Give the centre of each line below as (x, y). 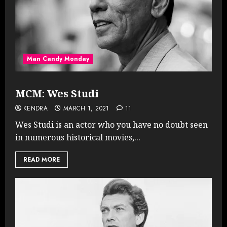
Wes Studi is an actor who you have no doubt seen (111, 124)
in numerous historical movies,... (78, 137)
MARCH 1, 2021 (86, 108)
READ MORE (42, 159)
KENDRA (36, 108)
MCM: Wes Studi (57, 93)
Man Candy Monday (58, 59)
